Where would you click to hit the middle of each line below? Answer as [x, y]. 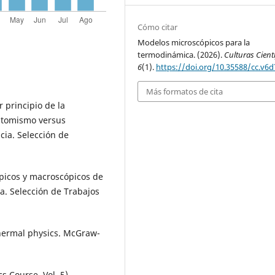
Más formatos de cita [185, 91]
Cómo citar [158, 27]
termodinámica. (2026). [181, 54]
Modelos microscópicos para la [194, 42]
